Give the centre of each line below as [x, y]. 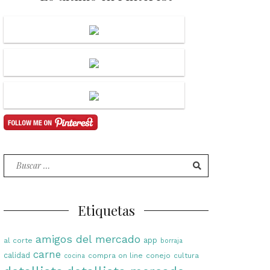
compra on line [115, 255]
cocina [74, 256]
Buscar [20, 161]
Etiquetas [106, 210]
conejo [158, 255]
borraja [171, 240]
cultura [186, 255]
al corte [18, 240]
